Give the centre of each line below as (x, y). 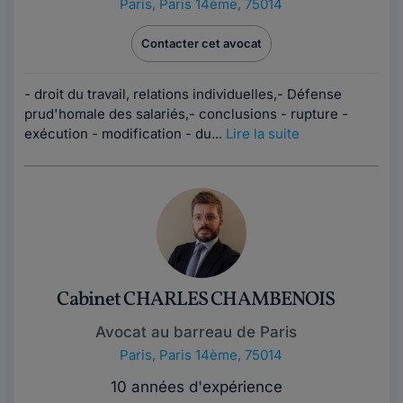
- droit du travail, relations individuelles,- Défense (183, 94)
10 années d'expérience (196, 387)
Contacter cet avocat (201, 43)
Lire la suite (263, 134)
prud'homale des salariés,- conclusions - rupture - (186, 114)
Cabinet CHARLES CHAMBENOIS (196, 300)
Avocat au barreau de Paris (196, 332)
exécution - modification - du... (125, 134)
